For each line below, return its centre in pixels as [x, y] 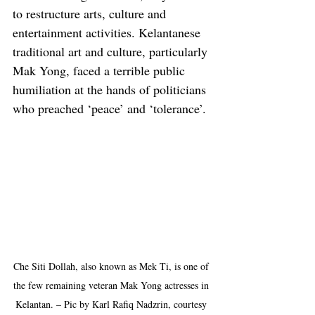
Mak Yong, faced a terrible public [101, 71]
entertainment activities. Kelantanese [108, 33]
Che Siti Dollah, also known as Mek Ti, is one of [112, 266]
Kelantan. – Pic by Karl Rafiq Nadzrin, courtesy [112, 304]
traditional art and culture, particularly [112, 52]
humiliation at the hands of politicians [111, 90]
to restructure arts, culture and [91, 14]
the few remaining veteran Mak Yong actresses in [112, 285]
